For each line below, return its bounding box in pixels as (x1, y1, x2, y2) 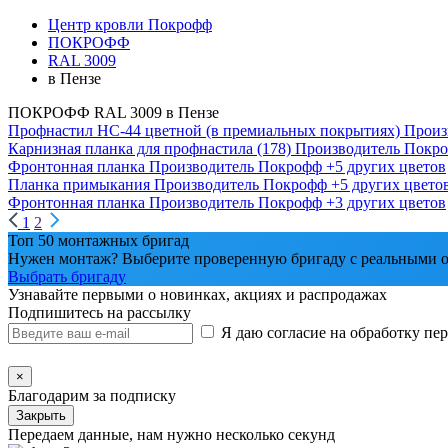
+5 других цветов (326, 158, 446, 175)
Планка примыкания (8, 176, 150, 193)
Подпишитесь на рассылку (8, 304, 191, 321)
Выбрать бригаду (8, 268, 126, 285)
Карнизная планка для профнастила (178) (8, 140, 291, 157)
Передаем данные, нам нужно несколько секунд (8, 426, 335, 444)
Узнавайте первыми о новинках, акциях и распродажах (8, 286, 387, 303)
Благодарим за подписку (8, 387, 176, 405)
